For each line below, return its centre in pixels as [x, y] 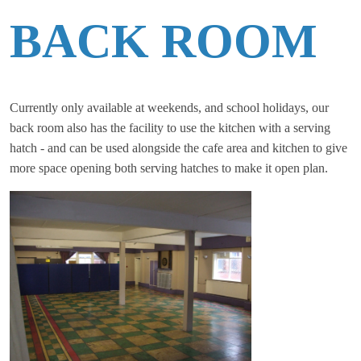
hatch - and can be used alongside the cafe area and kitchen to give [178, 147]
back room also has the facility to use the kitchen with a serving [170, 127]
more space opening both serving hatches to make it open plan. [169, 168]
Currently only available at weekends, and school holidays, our [169, 107]
